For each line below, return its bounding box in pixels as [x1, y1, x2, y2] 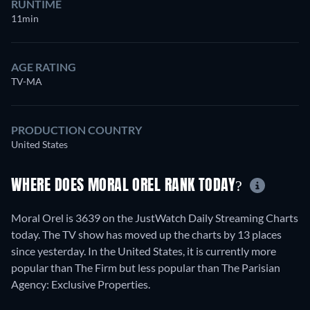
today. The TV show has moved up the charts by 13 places [11, 228, 282, 241]
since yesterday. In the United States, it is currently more [11, 244, 276, 258]
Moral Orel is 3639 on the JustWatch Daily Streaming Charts [11, 211, 298, 225]
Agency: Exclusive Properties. [11, 277, 150, 291]
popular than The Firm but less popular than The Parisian [11, 261, 280, 275]
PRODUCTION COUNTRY [11, 122, 142, 136]
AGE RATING [11, 60, 76, 73]
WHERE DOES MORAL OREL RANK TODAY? [11, 179, 246, 194]
